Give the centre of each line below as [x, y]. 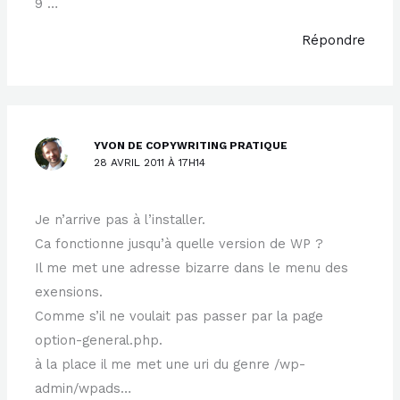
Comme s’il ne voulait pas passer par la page [179, 317]
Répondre [333, 41]
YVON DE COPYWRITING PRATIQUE [191, 146]
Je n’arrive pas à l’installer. [121, 220]
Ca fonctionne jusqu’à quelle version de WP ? [179, 244]
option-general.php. [99, 341]
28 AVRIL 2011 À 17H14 [150, 163]
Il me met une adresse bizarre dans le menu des [192, 268]
